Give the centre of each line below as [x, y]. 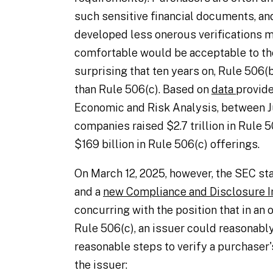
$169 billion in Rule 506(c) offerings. [167, 144]
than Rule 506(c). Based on [143, 89]
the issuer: [101, 265]
